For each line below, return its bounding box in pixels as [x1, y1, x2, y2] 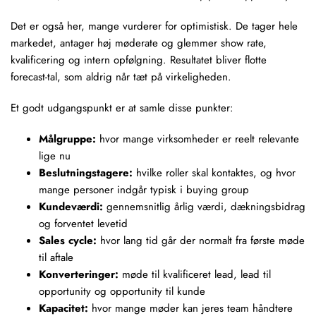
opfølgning [114, 52, 163, 68]
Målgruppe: [39, 131, 96, 147]
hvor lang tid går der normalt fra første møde [97, 233, 305, 248]
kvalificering [11, 52, 65, 68]
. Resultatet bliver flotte [163, 52, 267, 68]
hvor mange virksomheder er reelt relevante [96, 131, 299, 147]
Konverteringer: [39, 267, 119, 282]
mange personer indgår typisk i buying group [39, 182, 249, 197]
